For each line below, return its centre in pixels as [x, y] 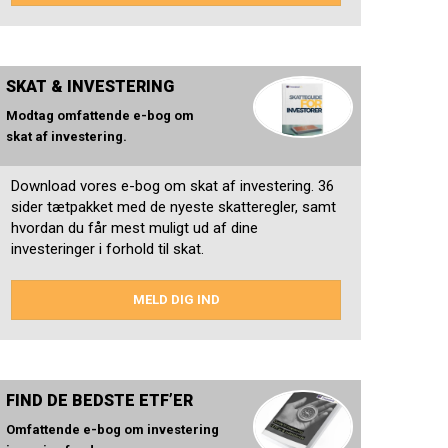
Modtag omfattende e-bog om [100, 116]
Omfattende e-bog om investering [112, 430]
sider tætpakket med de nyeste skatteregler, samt [173, 207]
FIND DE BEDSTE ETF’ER [99, 401]
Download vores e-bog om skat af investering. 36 [172, 186]
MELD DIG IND [176, 300]
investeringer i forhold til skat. [107, 249]
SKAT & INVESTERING [90, 87]
